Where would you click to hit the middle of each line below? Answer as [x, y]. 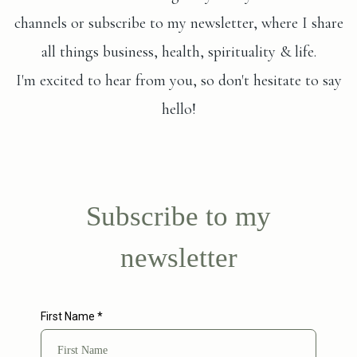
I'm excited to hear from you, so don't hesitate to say [178, 80]
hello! [178, 109]
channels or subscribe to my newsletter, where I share [178, 23]
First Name [69, 316]
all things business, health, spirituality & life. [178, 52]
